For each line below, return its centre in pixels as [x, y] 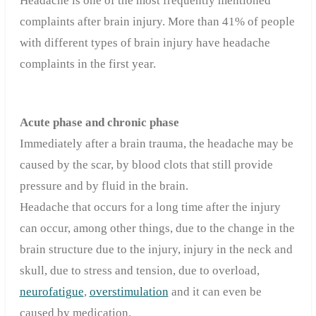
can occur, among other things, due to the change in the [157, 228]
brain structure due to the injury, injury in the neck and [156, 249]
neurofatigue [51, 291]
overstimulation [129, 291]
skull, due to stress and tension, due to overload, [139, 270]
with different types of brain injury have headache [145, 42]
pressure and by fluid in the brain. [104, 186]
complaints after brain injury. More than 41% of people [157, 21]
